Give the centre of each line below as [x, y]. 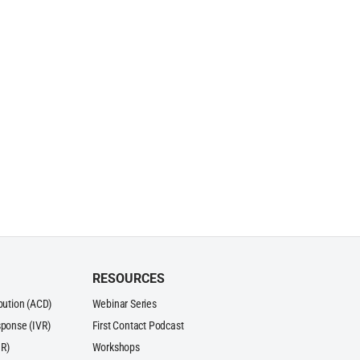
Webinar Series [124, 304]
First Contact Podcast [138, 325]
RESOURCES [128, 278]
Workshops [116, 347]
